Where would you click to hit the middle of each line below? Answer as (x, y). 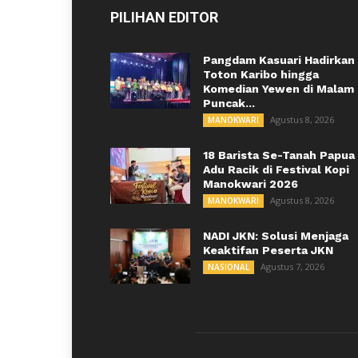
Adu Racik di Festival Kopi (276, 169)
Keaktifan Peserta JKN (268, 250)
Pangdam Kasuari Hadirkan (279, 60)
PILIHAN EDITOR (164, 17)
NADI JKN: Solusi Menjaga (276, 236)
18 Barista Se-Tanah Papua (279, 155)
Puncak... (229, 103)
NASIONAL (229, 267)
